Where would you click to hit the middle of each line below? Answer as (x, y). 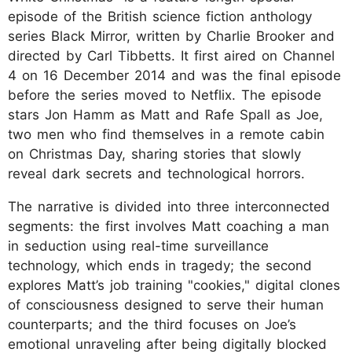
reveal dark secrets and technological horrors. (156, 174)
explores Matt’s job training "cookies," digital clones (174, 286)
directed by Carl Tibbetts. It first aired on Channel (171, 56)
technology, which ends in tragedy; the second (160, 266)
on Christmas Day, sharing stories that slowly (154, 154)
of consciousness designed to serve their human (166, 305)
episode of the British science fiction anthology (160, 17)
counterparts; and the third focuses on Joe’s (152, 325)
